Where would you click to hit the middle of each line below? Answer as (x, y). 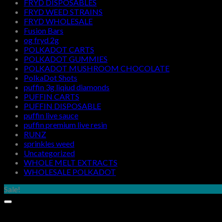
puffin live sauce (51, 115)
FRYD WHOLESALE (58, 21)
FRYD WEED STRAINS (63, 12)
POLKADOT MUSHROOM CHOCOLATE (97, 68)
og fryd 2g (41, 40)
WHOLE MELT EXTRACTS (71, 162)
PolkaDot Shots (51, 78)
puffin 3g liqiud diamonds (67, 87)
